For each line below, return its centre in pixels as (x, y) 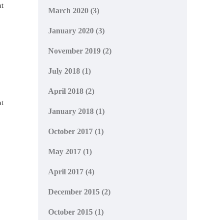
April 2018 (66, 91)
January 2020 (71, 30)
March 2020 (69, 10)
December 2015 (74, 192)
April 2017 (66, 171)
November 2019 (75, 51)
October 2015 (71, 212)
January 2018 (71, 111)
